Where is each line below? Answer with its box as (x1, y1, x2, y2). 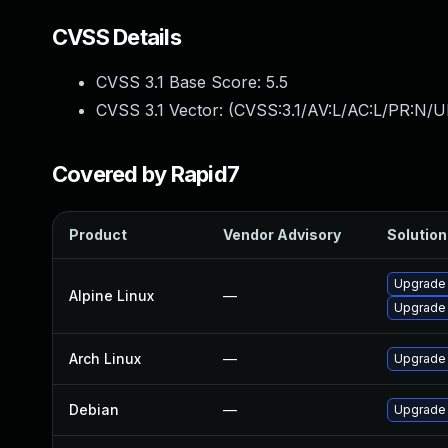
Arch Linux (69, 350, 141, 367)
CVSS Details (52, 24, 181, 50)
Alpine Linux (69, 287, 154, 304)
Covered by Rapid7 (52, 161, 240, 187)
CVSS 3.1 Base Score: (96, 72, 266, 92)
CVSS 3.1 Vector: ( (96, 100, 234, 120)
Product (69, 226, 127, 243)
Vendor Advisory (223, 226, 341, 243)
